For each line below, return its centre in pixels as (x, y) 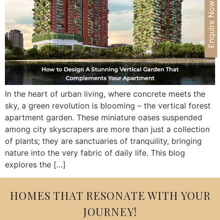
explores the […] (35, 165)
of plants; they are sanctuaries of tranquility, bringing (103, 141)
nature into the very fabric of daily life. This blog (95, 153)
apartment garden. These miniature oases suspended (104, 118)
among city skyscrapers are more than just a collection (107, 129)
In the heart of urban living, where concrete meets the (105, 94)
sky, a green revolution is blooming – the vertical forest (108, 106)
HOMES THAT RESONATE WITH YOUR (110, 195)
